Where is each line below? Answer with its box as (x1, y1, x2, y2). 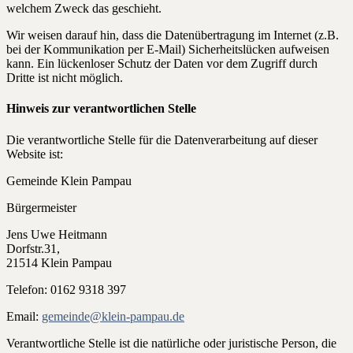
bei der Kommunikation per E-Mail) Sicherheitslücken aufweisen (6, 43, 329, 57)
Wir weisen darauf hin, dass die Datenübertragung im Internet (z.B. (6, 28, 339, 43)
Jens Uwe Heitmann (6, 227, 107, 241)
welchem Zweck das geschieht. (6, 2, 162, 16)
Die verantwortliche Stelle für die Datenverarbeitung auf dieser (6, 132, 318, 147)
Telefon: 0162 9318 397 (6, 282, 126, 296)
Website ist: (6, 147, 63, 161)
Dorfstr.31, (6, 241, 60, 255)
